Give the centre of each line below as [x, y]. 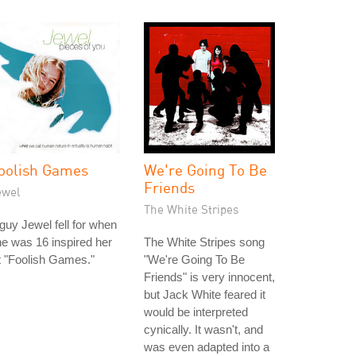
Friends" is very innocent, [209, 277]
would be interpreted [196, 312]
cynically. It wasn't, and [203, 329]
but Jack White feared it [205, 294]
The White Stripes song [204, 242]
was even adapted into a [207, 347]
